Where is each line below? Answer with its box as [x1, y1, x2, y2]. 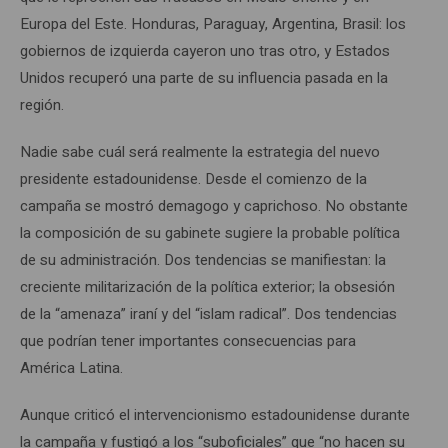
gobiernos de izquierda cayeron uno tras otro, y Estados [20, 39, 390, 62]
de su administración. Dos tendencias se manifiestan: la [20, 248, 386, 271]
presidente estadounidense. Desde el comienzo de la [20, 167, 367, 190]
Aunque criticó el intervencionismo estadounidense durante [20, 403, 410, 426]
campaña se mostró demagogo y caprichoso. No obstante [20, 194, 408, 217]
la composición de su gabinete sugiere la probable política [20, 221, 400, 244]
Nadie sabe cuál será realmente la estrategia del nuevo [20, 140, 380, 163]
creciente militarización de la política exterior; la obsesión [20, 275, 395, 298]
